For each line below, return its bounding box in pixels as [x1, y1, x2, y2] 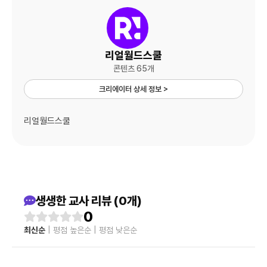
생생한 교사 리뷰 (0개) [36, 194, 142, 209]
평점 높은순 [53, 225, 91, 235]
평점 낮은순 [99, 225, 137, 235]
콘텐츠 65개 [113, 64, 154, 74]
